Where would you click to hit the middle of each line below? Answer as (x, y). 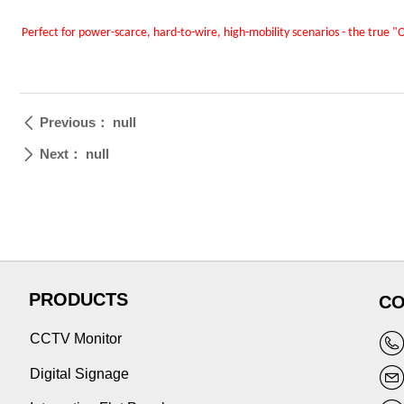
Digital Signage (79, 373)
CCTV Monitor (76, 339)
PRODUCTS (78, 299)
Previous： (74, 122)
